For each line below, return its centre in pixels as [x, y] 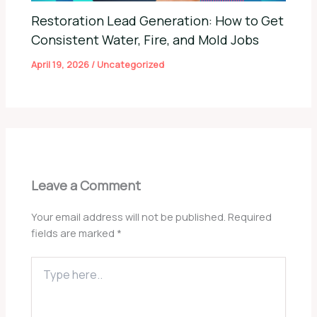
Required [250, 217]
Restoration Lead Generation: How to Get [158, 21]
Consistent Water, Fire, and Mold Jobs [145, 40]
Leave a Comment [86, 186]
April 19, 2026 [62, 65]
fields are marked [74, 233]
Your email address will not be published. [129, 217]
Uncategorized [131, 65]
